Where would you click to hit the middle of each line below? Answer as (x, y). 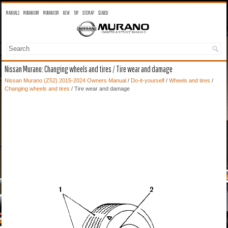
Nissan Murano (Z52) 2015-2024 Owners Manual (65, 81)
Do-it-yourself (148, 81)
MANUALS (13, 13)
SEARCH (103, 13)
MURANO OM (31, 13)
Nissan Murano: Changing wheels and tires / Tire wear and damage (89, 69)
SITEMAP (88, 13)
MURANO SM (51, 13)
